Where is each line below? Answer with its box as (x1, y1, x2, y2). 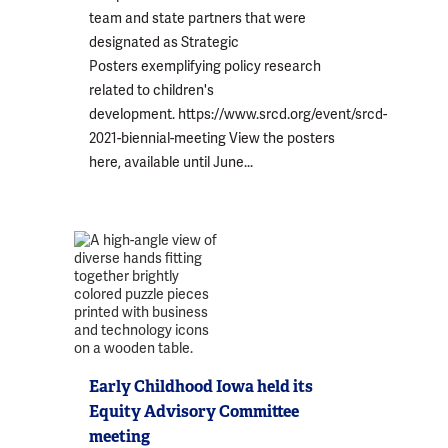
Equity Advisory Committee (89, 401, 299, 422)
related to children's (89, 80, 214, 99)
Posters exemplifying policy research (89, 56, 321, 75)
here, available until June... (89, 152, 253, 171)
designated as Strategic (89, 32, 239, 51)
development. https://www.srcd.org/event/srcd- (89, 104, 387, 123)
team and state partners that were (89, 8, 306, 27)
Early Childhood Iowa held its (89, 376, 313, 397)
